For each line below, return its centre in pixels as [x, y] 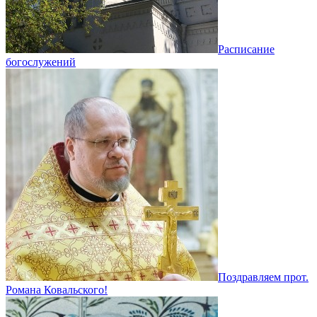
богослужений [41, 62]
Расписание [246, 49]
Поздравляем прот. [263, 277]
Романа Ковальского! [57, 289]
